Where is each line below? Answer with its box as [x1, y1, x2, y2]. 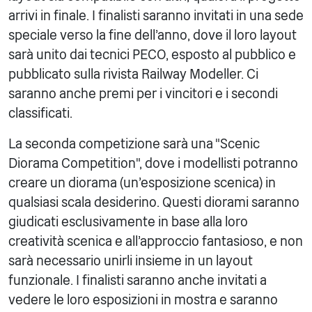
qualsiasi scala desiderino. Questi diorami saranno [8, 194, 299, 211]
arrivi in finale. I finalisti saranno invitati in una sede [8, 8, 304, 24]
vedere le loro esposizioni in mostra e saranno [8, 292, 278, 309]
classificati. [8, 105, 72, 122]
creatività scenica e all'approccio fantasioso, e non [8, 233, 303, 250]
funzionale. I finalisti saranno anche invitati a [8, 272, 267, 289]
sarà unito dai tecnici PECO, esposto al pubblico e [8, 47, 296, 63]
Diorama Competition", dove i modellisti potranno [8, 155, 298, 172]
